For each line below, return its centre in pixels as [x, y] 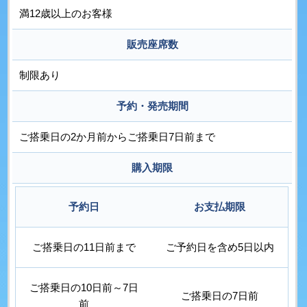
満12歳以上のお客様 [66, 14]
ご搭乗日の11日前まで [84, 247]
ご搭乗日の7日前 [220, 296]
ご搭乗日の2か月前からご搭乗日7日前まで [118, 137]
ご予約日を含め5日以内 [220, 247]
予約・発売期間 [152, 106]
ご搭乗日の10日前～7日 [84, 288]
